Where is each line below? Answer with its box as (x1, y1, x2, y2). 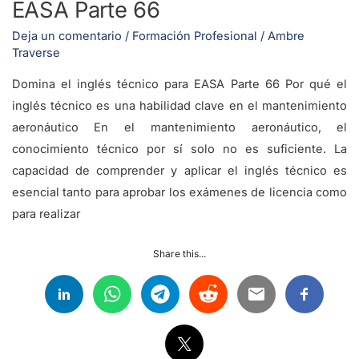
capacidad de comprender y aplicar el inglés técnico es (11, 163, 348, 178)
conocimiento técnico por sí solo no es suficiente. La (11, 141, 348, 156)
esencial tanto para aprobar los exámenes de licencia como (11, 184, 348, 200)
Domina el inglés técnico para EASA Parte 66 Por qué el (11, 76, 348, 91)
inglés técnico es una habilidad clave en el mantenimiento (11, 98, 348, 113)
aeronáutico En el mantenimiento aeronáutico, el (11, 119, 348, 135)
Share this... (153, 248, 206, 260)
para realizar (11, 206, 80, 221)
